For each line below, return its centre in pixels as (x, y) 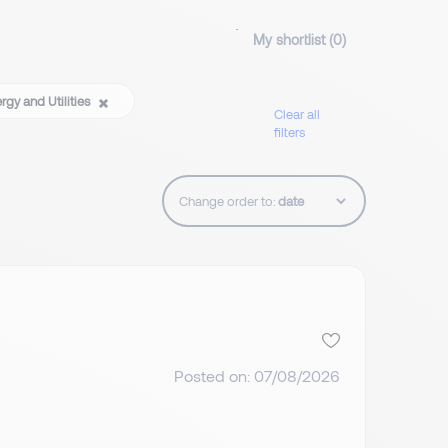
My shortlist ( (293, 40)
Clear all (297, 113)
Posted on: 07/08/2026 (256, 375)
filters (290, 131)
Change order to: (227, 201)
